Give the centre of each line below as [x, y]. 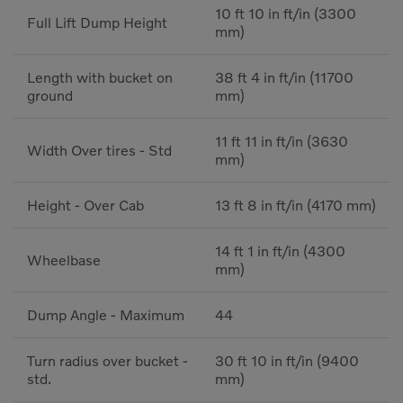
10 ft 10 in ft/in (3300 [286, 14]
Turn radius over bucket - [107, 361]
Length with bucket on [100, 78]
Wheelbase [64, 260]
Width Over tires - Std [99, 151]
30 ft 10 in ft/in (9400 [287, 361]
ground [50, 96]
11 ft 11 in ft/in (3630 [282, 142]
